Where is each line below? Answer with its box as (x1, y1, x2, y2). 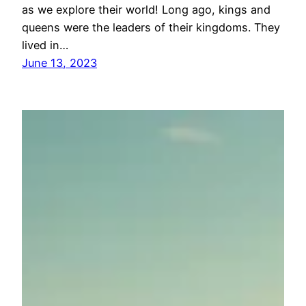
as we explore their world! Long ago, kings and (22, 2, 270, 16)
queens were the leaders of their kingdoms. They (22, 20, 280, 34)
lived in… (22, 38, 68, 52)
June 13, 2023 (22, 55, 97, 70)
